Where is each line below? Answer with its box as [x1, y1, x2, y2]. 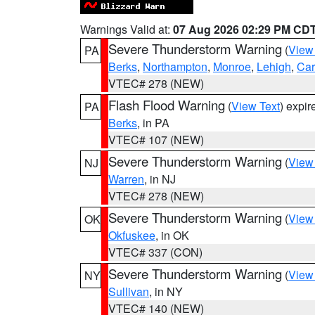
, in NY [149, 283, 183, 300]
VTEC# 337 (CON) [108, 244, 202, 260]
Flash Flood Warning [108, 96, 225, 114]
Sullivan [108, 283, 149, 300]
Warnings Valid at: [80, 21, 173, 37]
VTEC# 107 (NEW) [108, 131, 204, 148]
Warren [108, 171, 144, 187]
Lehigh [257, 58, 291, 75]
